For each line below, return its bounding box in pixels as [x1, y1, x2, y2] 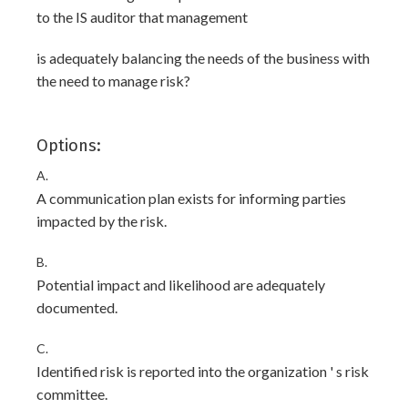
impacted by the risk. [36, 212, 167, 229]
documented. [36, 299, 117, 316]
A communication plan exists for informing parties [36, 189, 346, 207]
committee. [36, 385, 107, 403]
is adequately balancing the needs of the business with [36, 49, 370, 66]
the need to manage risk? [36, 72, 190, 89]
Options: [36, 136, 101, 156]
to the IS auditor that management [36, 8, 248, 25]
